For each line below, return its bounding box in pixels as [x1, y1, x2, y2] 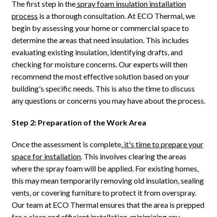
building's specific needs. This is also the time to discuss [12, 84, 195, 93]
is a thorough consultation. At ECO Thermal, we [38, 11, 195, 21]
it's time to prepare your [123, 139, 203, 149]
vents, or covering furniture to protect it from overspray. [12, 188, 196, 198]
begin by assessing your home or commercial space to [12, 23, 189, 33]
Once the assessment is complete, [12, 139, 123, 149]
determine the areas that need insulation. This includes [12, 35, 189, 45]
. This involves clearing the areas [81, 152, 186, 161]
